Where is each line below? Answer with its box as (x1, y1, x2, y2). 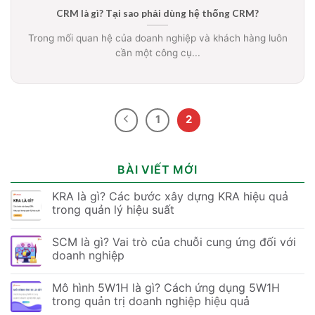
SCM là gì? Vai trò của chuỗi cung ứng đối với (52, 234, 296, 249)
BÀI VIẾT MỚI (117, 162, 198, 176)
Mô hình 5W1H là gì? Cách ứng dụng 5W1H (52, 280, 280, 295)
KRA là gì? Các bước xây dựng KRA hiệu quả (52, 188, 288, 203)
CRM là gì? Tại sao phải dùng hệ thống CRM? (56, 7, 259, 19)
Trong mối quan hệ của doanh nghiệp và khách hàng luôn (27, 32, 288, 44)
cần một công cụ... (115, 46, 200, 58)
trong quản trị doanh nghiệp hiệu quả (52, 293, 250, 308)
